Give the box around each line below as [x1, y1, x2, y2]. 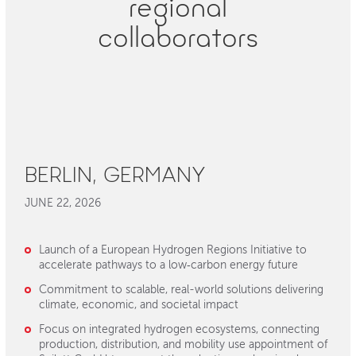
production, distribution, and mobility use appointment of [38, 339, 327, 350]
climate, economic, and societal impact [38, 300, 238, 311]
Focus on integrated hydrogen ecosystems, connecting [38, 324, 319, 335]
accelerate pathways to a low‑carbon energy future [38, 260, 298, 271]
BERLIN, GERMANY [25, 168, 206, 188]
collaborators [97, 25, 259, 56]
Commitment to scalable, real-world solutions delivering [38, 284, 323, 296]
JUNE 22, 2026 [25, 198, 101, 209]
